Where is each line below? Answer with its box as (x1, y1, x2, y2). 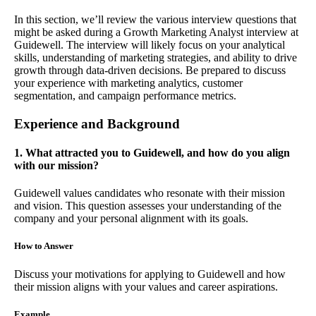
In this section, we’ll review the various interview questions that (14, 13, 296, 25)
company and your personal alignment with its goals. (14, 212, 248, 225)
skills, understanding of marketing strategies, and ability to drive (14, 51, 297, 63)
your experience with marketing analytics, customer (14, 76, 243, 89)
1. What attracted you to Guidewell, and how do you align (14, 147, 290, 159)
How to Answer (14, 241, 73, 252)
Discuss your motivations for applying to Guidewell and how (14, 267, 286, 280)
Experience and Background (14, 116, 180, 131)
